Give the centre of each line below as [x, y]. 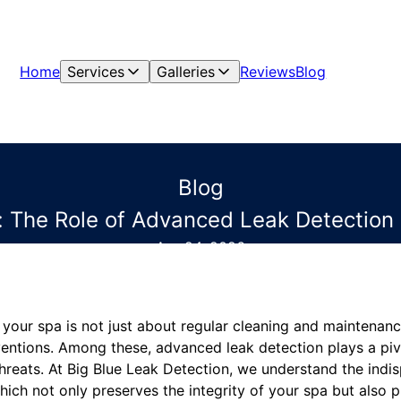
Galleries [186, 72]
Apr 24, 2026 [200, 247]
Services [96, 72]
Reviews [268, 72]
